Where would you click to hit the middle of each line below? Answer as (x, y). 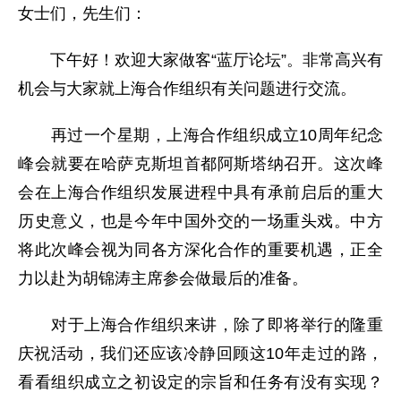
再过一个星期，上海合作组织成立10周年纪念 (200, 136)
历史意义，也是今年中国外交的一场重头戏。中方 (200, 222)
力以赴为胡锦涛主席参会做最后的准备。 (163, 279)
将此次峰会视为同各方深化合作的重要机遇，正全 (200, 250)
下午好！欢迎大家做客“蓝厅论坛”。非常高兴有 (200, 60)
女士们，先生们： (82, 14)
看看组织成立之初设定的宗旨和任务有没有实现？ (200, 383)
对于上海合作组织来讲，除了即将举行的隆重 (200, 325)
